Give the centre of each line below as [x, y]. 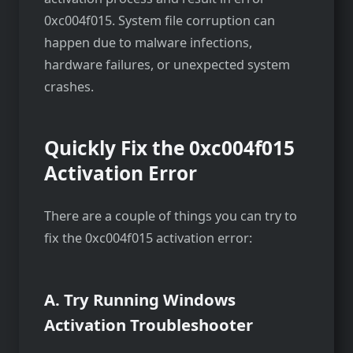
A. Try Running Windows [140, 300]
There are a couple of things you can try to [171, 216]
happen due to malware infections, [148, 43]
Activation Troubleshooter [149, 325]
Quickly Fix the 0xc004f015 [169, 148]
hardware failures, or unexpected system [167, 65]
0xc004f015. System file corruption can [160, 21]
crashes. [69, 87]
